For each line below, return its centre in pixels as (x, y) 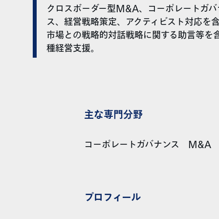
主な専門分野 (113, 115)
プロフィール (112, 198)
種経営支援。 (73, 49)
